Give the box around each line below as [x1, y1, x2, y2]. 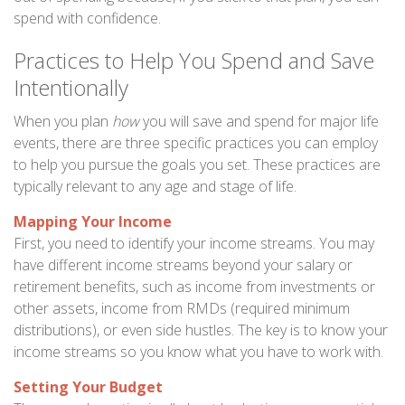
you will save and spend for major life [139, 111, 379, 131]
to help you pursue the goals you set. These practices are [14, 155, 381, 174]
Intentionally [14, 72, 128, 102]
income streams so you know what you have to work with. [14, 342, 383, 362]
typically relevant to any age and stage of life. [14, 176, 297, 196]
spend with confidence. [14, 8, 161, 28]
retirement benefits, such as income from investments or [14, 277, 375, 297]
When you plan [14, 111, 112, 131]
